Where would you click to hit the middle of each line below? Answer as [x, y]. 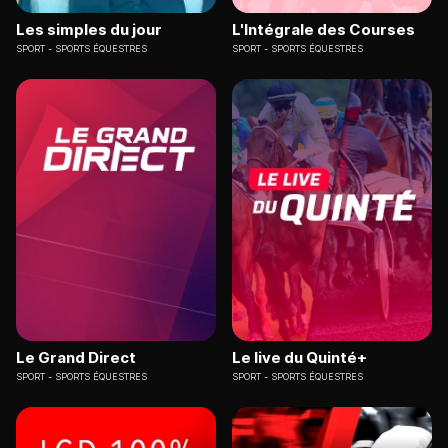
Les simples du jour [89, 29]
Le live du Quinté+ [299, 358]
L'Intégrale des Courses [323, 29]
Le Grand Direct [76, 358]
